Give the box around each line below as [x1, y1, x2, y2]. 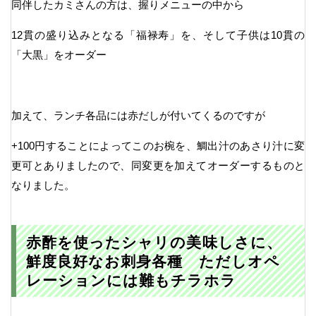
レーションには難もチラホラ [25, 272, 236, 288]
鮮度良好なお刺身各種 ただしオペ [25, 253, 280, 269]
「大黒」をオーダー [11, 49, 107, 61]
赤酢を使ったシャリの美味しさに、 [25, 233, 282, 250]
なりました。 [11, 179, 75, 192]
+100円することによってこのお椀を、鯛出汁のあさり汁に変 [11, 140, 305, 152]
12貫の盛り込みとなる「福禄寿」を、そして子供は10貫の [11, 29, 305, 42]
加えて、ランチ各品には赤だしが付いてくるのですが [11, 109, 265, 122]
